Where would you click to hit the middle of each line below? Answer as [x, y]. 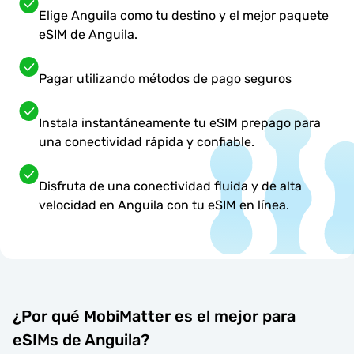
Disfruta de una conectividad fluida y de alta [170, 186]
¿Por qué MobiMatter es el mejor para [154, 316]
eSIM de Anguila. [88, 35]
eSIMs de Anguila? [81, 339]
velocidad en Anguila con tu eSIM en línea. [164, 205]
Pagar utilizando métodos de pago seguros [165, 79]
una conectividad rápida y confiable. [147, 142]
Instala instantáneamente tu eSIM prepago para [180, 123]
